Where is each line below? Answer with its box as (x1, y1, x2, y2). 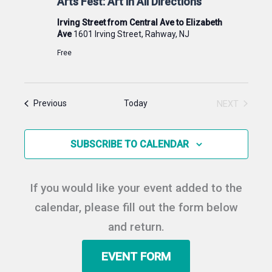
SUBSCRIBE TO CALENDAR (70, 138, 189, 150)
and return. (107, 219, 165, 234)
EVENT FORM (101, 250, 171, 264)
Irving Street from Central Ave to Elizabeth (56, 17, 222, 27)
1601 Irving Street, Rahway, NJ (73, 29, 189, 39)
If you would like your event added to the (30, 180, 242, 195)
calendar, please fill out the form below (34, 200, 238, 214)
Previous (33, 98, 67, 109)
